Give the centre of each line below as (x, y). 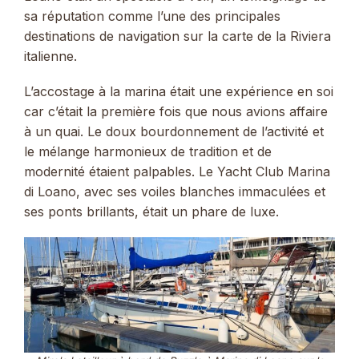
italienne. (50, 56)
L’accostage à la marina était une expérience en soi (179, 91)
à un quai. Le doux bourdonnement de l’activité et (174, 131)
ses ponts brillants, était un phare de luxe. (151, 211)
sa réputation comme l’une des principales (152, 16)
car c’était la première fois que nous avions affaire (176, 111)
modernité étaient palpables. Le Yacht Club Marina (177, 171)
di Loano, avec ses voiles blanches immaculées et (175, 191)
